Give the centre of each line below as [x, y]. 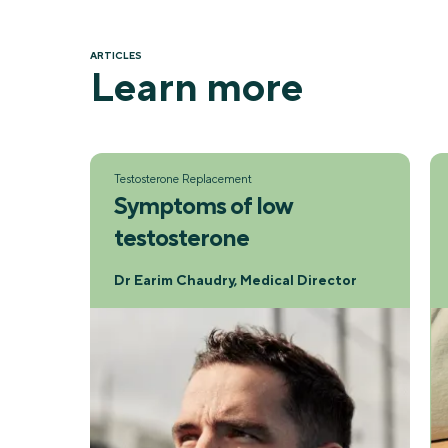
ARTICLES [116, 54]
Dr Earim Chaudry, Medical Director [235, 279]
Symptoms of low [203, 204]
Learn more [196, 86]
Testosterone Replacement [183, 178]
